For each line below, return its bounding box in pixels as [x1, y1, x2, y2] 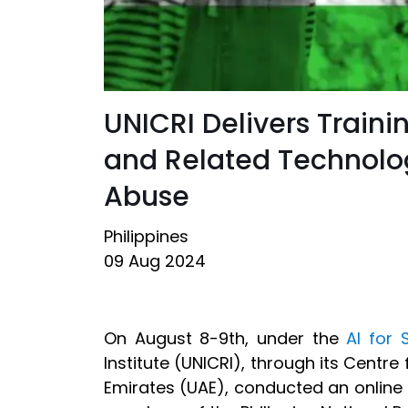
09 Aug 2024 [104, 249, 206, 272]
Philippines [104, 224, 189, 248]
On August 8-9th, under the [104, 326, 347, 350]
